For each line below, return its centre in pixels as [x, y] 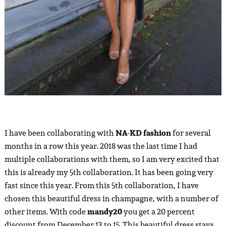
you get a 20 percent [158, 211]
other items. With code [46, 211]
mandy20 [104, 211]
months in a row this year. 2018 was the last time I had [101, 146]
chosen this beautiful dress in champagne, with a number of [111, 198]
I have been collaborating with [59, 133]
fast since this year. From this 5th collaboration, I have [101, 185]
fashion [157, 133]
